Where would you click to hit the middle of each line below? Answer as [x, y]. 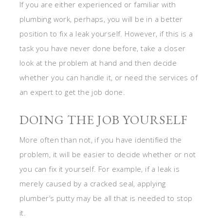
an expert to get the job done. [72, 92]
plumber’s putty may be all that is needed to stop [106, 198]
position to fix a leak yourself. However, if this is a [106, 34]
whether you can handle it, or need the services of [109, 78]
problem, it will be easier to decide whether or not [108, 154]
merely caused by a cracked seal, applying [93, 184]
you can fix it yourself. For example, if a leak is [100, 169]
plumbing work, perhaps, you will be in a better [101, 19]
